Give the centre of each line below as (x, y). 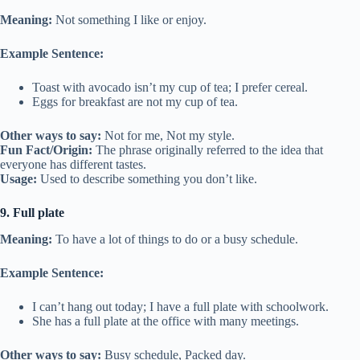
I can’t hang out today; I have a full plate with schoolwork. (180, 306)
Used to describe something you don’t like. (147, 179)
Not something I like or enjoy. (129, 20)
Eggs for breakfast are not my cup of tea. (135, 102)
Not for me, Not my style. (168, 136)
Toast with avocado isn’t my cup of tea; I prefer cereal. (170, 88)
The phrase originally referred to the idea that (208, 150)
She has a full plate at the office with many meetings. (166, 321)
